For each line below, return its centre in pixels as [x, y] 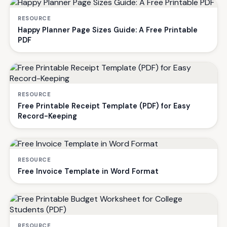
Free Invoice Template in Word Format [88, 171]
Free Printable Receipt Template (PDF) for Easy [104, 106]
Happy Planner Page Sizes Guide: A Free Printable [108, 30]
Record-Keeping [47, 116]
